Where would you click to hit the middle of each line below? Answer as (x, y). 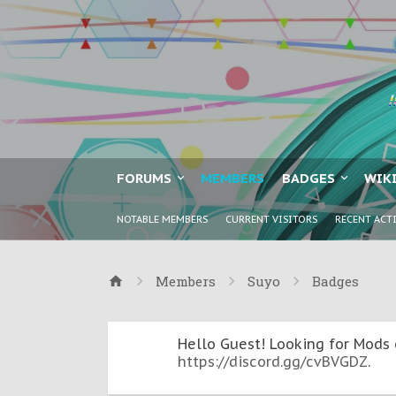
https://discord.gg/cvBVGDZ (273, 362)
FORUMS (144, 178)
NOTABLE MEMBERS (162, 219)
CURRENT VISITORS (271, 219)
